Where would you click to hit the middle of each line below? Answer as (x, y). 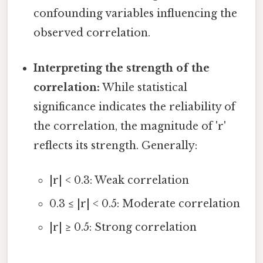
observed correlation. (92, 33)
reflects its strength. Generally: (116, 145)
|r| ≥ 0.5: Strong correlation (123, 227)
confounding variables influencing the (136, 14)
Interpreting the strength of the (122, 68)
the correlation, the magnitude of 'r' (130, 126)
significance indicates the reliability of (135, 107)
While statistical (144, 87)
